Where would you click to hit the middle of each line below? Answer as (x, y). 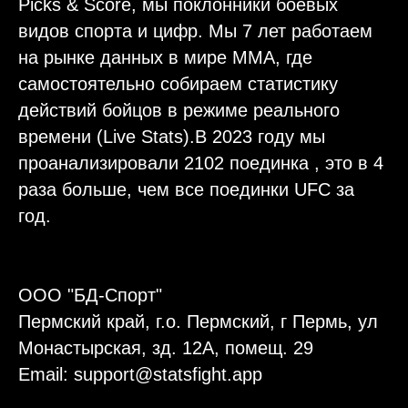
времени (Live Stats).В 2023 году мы (172, 137)
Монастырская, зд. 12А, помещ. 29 (166, 348)
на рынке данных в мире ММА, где (165, 58)
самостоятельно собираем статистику (178, 84)
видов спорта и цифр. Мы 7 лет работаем (195, 31)
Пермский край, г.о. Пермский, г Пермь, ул (198, 322)
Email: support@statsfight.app (140, 375)
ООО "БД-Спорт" (90, 296)
